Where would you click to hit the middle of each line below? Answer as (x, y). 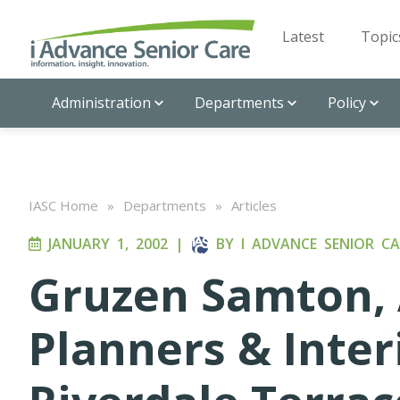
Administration (101, 103)
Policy (347, 103)
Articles (254, 205)
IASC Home (63, 205)
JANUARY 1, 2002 (104, 244)
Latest (303, 37)
